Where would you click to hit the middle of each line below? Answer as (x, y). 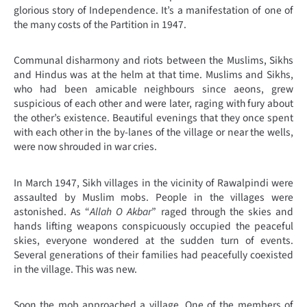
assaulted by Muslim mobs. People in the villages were (153, 197)
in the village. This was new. (75, 269)
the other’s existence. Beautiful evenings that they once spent (153, 118)
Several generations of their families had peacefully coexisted (153, 255)
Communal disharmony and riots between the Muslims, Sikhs (153, 61)
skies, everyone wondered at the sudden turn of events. (153, 240)
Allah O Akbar (121, 211)
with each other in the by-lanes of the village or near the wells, (153, 133)
